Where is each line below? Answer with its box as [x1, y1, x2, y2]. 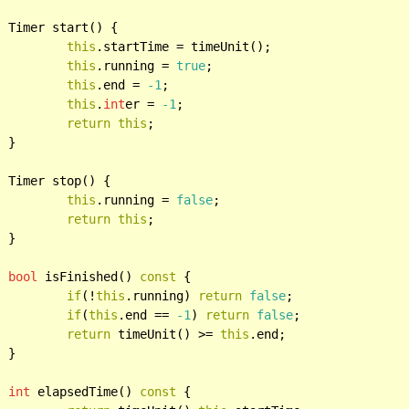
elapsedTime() [30, 383, 141, 399]
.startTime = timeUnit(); [96, 38, 272, 54]
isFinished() [37, 268, 141, 284]
